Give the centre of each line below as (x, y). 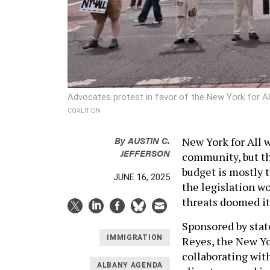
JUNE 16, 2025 (142, 177)
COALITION (84, 111)
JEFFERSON (145, 153)
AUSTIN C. (149, 140)
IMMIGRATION (135, 238)
